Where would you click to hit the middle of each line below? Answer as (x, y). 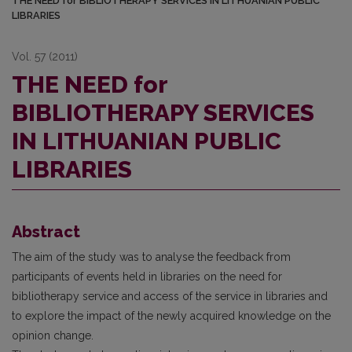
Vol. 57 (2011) (45, 57)
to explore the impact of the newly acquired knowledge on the (171, 316)
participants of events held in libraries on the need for (147, 277)
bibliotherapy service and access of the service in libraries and (170, 296)
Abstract (46, 232)
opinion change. (53, 335)
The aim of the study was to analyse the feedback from (151, 257)
